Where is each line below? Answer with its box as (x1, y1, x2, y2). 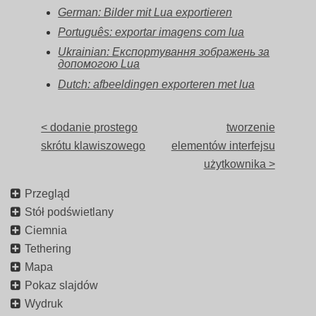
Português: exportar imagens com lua (58, 26, 245, 39)
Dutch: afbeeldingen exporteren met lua (58, 78, 255, 90)
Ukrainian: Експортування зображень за (58, 46, 270, 59)
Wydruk (25, 297, 63, 310)
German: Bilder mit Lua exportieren (58, 6, 233, 19)
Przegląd (25, 187, 70, 200)
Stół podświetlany (25, 205, 114, 218)
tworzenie (226, 121, 275, 133)
